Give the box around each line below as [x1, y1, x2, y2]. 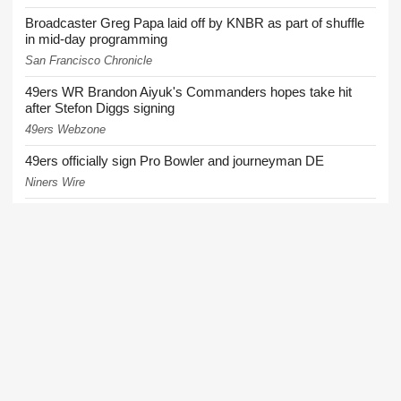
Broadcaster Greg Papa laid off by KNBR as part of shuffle [25, 15, 364, 31]
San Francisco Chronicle [25, 54, 152, 68]
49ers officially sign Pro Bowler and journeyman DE [25, 153, 324, 169]
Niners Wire [25, 175, 85, 190]
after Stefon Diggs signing [25, 100, 175, 116]
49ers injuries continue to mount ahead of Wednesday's [25, 206, 347, 222]
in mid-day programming [25, 31, 167, 47]
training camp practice [25, 222, 154, 238]
